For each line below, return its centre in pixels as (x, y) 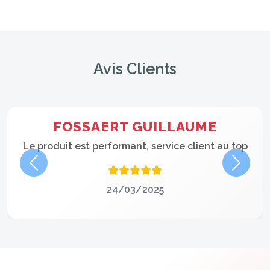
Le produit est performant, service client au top (135, 146)
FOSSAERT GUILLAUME (135, 127)
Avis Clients (135, 69)
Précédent (58, 169)
